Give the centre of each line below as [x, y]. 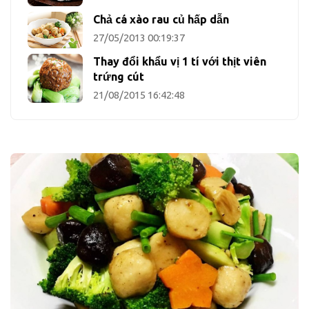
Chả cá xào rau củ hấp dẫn [161, 20]
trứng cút [119, 77]
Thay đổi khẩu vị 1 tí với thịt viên [180, 62]
